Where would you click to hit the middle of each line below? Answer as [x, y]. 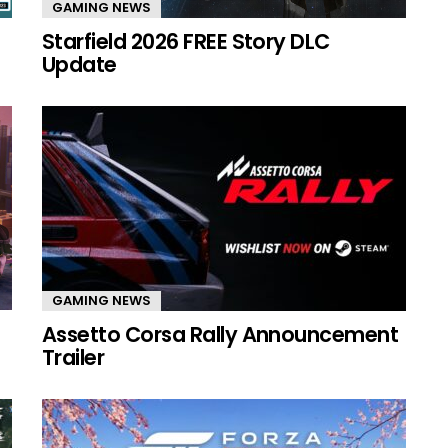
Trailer [73, 357]
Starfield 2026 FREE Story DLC [186, 41]
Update [79, 64]
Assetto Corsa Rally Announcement [220, 334]
